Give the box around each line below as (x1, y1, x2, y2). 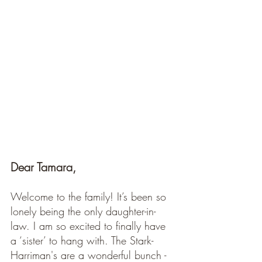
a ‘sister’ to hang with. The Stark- (11, 233, 153, 247)
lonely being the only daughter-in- (11, 204, 156, 218)
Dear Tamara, (11, 159, 80, 175)
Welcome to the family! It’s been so (11, 189, 170, 204)
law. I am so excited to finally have (11, 219, 169, 233)
